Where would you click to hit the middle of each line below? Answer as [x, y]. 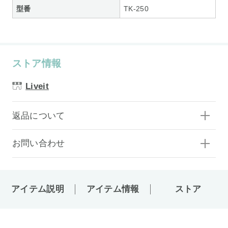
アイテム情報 [113, 189]
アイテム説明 [37, 189]
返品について [38, 116]
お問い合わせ [38, 144]
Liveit [37, 86]
